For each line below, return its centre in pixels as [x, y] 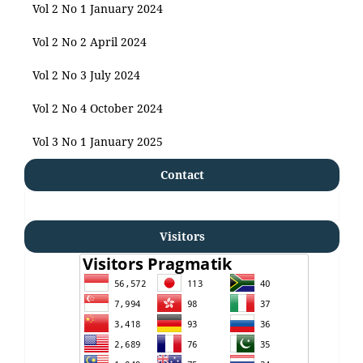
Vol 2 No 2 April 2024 [90, 41]
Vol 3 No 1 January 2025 [98, 141]
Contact [182, 174]
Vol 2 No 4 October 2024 [98, 108]
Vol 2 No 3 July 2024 [86, 75]
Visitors [182, 236]
